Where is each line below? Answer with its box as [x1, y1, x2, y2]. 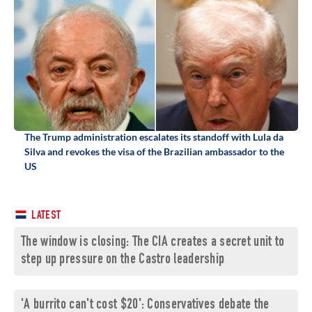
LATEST [29, 210, 61, 223]
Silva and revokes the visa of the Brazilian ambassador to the [24, 146, 284, 158]
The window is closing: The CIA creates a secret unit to [21, 235, 285, 251]
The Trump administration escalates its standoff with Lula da [24, 131, 283, 143]
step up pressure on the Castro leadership [21, 253, 225, 268]
